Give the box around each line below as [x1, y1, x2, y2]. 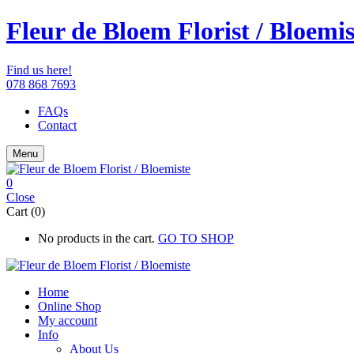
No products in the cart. [38, 231, 155, 245]
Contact [38, 118, 77, 132]
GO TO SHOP [158, 231, 234, 245]
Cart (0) [6, 204, 45, 218]
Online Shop [38, 299, 101, 313]
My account [38, 313, 97, 327]
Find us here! [6, 62, 72, 77]
